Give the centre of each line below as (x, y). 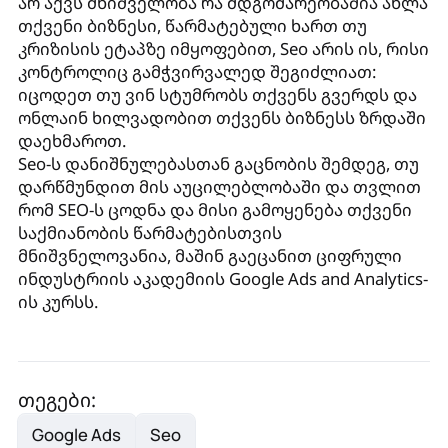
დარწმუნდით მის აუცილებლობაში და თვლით (219, 186)
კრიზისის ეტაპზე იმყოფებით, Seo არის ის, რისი (223, 48)
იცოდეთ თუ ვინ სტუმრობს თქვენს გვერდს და (217, 94)
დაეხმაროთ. (71, 140)
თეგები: (56, 399)
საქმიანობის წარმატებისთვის (149, 232)
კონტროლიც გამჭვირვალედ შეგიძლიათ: (196, 71)
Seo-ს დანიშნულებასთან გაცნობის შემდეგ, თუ (218, 163)
